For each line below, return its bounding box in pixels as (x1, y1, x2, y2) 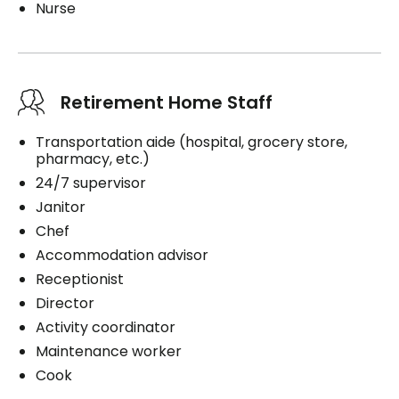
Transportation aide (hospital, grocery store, (36, 131, 347, 152)
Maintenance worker (36, 340, 182, 362)
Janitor (36, 196, 85, 217)
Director (36, 292, 94, 313)
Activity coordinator (36, 316, 175, 338)
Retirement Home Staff (61, 89, 273, 115)
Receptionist (36, 268, 124, 289)
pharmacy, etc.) (36, 148, 150, 169)
